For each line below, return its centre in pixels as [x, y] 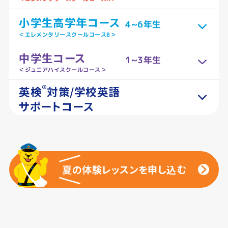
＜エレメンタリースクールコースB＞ [68, 34]
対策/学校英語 [83, 92]
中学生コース [52, 58]
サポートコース [57, 106]
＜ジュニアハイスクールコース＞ [63, 70]
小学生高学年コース [70, 22]
